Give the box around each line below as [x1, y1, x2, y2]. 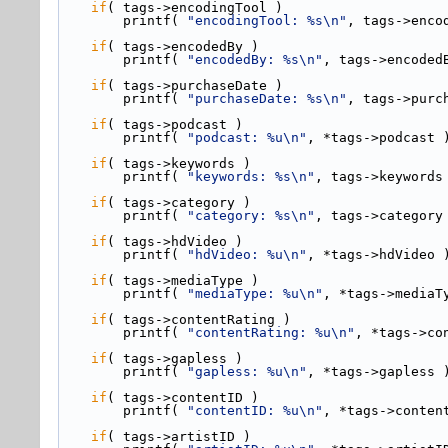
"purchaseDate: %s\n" [187, 91, 347, 106]
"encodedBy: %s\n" [187, 52, 323, 67]
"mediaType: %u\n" [187, 286, 323, 301]
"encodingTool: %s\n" [187, 13, 347, 28]
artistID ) [171, 429, 251, 444]
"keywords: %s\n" [187, 169, 315, 184]
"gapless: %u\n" [187, 364, 307, 379]
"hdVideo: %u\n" [187, 247, 307, 262]
